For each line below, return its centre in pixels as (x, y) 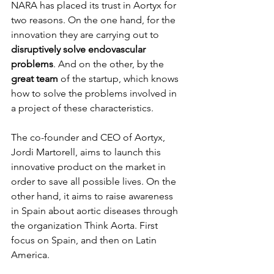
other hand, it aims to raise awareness (93, 196)
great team (36, 79)
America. (30, 255)
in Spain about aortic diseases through (96, 211)
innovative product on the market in (90, 167)
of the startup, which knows (121, 79)
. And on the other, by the (110, 64)
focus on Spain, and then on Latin (85, 240)
